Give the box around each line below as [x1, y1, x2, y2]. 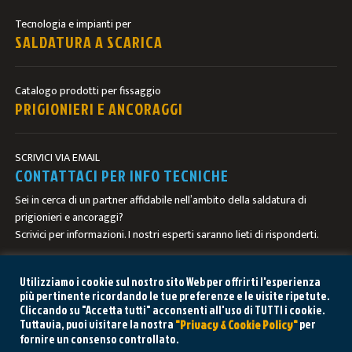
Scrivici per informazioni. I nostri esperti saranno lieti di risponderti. [15, 225, 320, 244]
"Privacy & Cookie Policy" [175, 317, 298, 333]
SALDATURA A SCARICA [15, 31, 163, 53]
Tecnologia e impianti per [15, 15, 132, 33]
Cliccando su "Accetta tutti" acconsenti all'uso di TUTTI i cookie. [20, 301, 325, 318]
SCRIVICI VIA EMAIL [15, 148, 101, 167]
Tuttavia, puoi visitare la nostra [20, 315, 175, 332]
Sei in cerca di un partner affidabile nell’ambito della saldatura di [15, 191, 307, 209]
